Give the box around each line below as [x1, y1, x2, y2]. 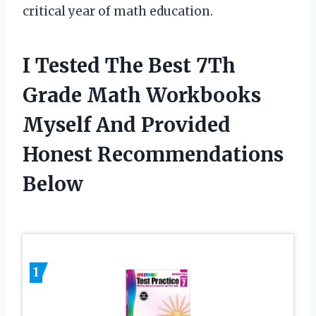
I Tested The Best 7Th [23, 53, 236, 79]
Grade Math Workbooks [23, 83, 261, 109]
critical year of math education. [23, 4, 213, 20]
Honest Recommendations [23, 142, 284, 168]
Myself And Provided [23, 112, 231, 138]
